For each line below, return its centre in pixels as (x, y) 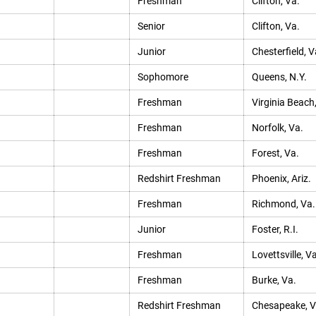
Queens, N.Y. (279, 77)
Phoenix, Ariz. (281, 178)
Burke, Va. (274, 280)
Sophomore (163, 77)
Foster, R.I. (275, 229)
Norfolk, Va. (277, 128)
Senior (151, 26)
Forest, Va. (275, 153)
